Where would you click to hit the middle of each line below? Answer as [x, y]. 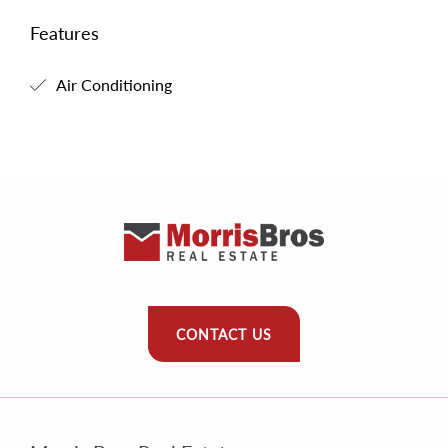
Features [64, 33]
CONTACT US [224, 334]
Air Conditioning [112, 84]
